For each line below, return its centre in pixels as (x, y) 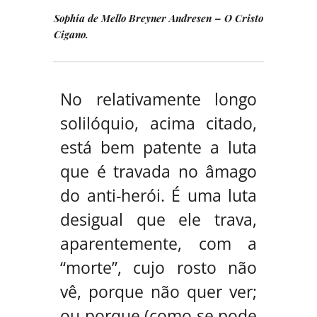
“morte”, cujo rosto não (158, 267)
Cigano (70, 34)
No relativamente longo (158, 99)
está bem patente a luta (158, 147)
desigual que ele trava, (158, 219)
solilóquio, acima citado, (158, 123)
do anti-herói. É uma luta (158, 195)
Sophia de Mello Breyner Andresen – (139, 18)
